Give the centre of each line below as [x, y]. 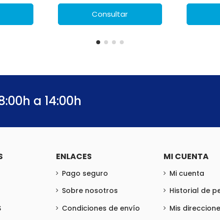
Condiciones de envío [101, 208]
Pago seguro [85, 173]
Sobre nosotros [90, 191]
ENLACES [74, 156]
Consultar [110, 14]
